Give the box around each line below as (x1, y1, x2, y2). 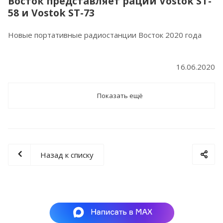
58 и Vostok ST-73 (8, 6, 95, 20)
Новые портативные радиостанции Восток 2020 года (8, 30, 202, 40)
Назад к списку (40, 150, 94, 160)
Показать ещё (97, 91, 143, 101)
